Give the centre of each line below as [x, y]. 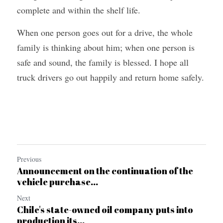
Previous [29, 159]
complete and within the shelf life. [79, 10]
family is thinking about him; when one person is [106, 47]
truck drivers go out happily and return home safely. [111, 77]
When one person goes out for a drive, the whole [105, 32]
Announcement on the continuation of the [105, 171]
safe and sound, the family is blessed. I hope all [103, 62]
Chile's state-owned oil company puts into [105, 210]
